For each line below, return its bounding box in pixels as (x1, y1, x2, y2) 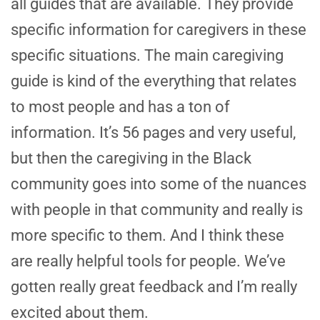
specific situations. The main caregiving (11, 46, 284, 65)
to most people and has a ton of (11, 98, 230, 116)
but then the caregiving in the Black (11, 149, 251, 168)
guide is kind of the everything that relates (11, 72, 296, 91)
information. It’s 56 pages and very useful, (11, 124, 296, 142)
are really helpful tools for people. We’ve (11, 252, 286, 271)
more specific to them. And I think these (11, 226, 284, 245)
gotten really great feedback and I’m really (11, 278, 297, 296)
